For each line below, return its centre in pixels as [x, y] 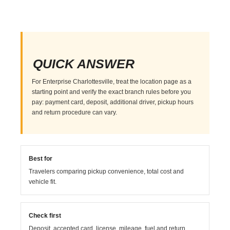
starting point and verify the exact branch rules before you [112, 92]
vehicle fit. [43, 181]
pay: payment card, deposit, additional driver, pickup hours [113, 102]
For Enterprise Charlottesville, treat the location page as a [112, 81]
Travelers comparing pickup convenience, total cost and [107, 171]
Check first [45, 215]
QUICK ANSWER [84, 63]
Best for [41, 158]
